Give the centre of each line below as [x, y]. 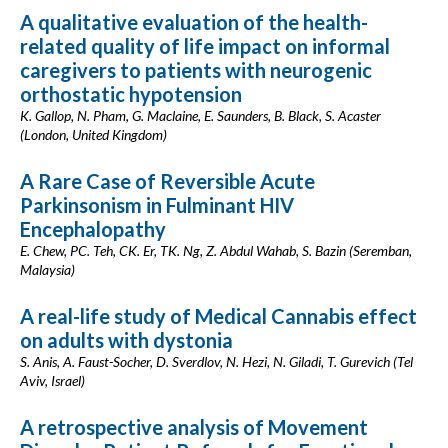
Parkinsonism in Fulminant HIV [157, 205]
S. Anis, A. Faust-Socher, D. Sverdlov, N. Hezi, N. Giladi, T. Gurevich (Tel [216, 361]
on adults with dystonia [126, 340]
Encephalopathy [93, 229]
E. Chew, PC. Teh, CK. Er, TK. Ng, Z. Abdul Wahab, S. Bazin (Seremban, [216, 250]
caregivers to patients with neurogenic [196, 70]
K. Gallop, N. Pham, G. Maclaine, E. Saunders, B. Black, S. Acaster [200, 115]
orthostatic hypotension [131, 94]
